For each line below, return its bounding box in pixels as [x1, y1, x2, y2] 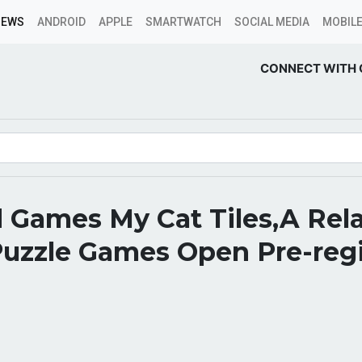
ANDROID [37, 15, 86, 28]
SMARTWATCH [145, 15, 221, 28]
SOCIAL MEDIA [234, 15, 309, 28]
